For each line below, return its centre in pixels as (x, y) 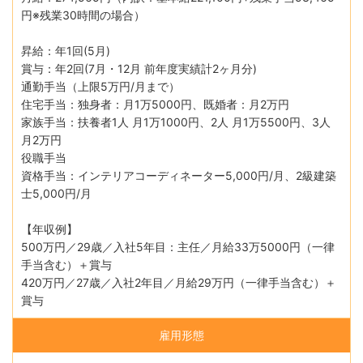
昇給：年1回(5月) (66, 50)
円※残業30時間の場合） (83, 15)
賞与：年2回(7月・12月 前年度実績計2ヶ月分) (139, 68)
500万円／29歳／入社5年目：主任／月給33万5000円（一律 (178, 246)
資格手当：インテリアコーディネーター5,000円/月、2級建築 (179, 175)
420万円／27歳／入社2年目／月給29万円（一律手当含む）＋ (179, 282)
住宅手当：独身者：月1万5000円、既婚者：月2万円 (155, 104)
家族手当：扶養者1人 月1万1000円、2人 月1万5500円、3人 (176, 122)
